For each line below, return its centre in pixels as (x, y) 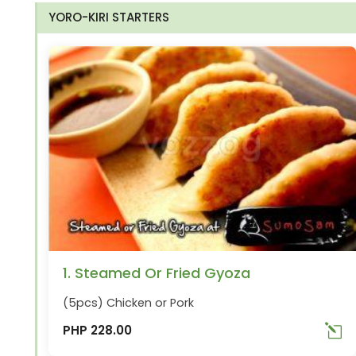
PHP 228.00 (98, 331)
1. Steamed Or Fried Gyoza (157, 273)
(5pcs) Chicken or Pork (129, 302)
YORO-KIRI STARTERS (109, 17)
